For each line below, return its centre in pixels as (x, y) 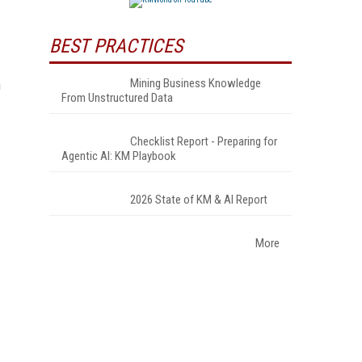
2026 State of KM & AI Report (199, 199)
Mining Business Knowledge (196, 83)
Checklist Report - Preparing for (204, 141)
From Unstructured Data (117, 97)
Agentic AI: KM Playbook (119, 156)
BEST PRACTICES (116, 46)
